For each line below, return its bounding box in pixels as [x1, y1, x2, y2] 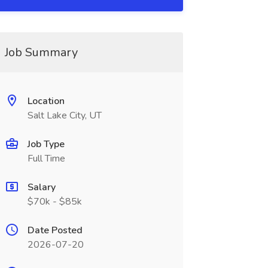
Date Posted [27, 224, 83, 237]
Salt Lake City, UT [27, 109, 102, 122]
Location [27, 95, 65, 108]
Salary [27, 181, 56, 194]
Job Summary [4, 44, 78, 60]
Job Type [27, 138, 65, 151]
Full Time [27, 152, 65, 165]
